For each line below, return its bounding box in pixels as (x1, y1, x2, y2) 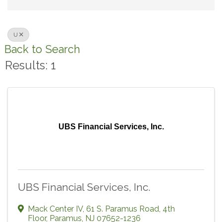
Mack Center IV (28, 204, 83, 214)
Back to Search (4, 43, 80, 56)
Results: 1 (5, 58, 56, 73)
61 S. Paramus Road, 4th (86, 204, 175, 214)
